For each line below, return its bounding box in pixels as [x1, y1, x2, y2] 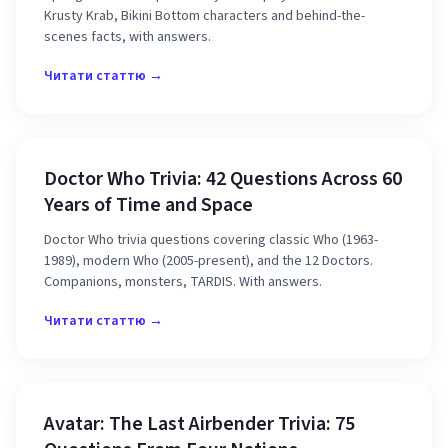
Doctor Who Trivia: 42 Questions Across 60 [44, 165, 402, 193]
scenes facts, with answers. [44, 27, 211, 47]
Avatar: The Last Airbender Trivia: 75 [44, 410, 355, 438]
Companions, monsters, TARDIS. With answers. [44, 272, 322, 292]
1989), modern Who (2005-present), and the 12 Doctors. [44, 251, 373, 271]
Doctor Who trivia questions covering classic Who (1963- [44, 230, 378, 250]
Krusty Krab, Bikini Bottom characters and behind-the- [44, 6, 365, 26]
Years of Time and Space [44, 191, 253, 219]
